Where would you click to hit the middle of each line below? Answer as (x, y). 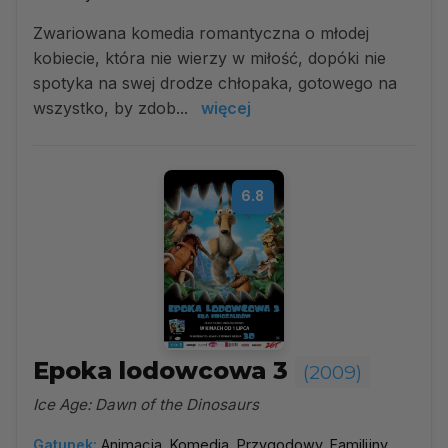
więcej (226, 108)
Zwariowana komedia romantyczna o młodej (201, 33)
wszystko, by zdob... (113, 108)
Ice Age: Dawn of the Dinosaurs (146, 404)
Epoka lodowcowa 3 (164, 370)
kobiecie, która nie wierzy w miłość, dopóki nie (209, 58)
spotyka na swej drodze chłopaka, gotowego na (215, 83)
